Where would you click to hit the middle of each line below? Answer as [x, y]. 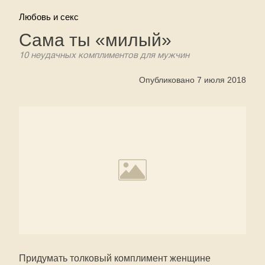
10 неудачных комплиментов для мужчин [104, 56]
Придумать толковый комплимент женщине [115, 258]
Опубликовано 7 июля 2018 [193, 80]
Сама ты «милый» [95, 40]
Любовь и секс [49, 17]
